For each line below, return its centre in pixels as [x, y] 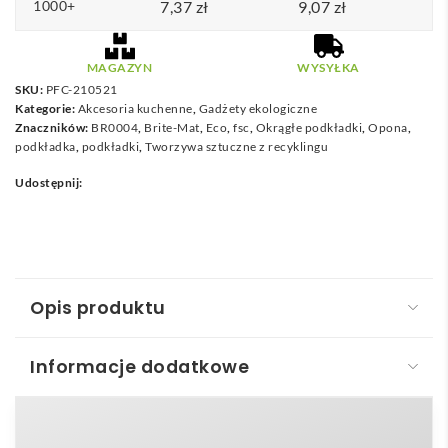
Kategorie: [46, 109]
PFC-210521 [81, 90]
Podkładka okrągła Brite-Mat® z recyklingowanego [223, 388]
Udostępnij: [49, 183]
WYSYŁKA [328, 68]
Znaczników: [53, 128]
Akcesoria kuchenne [135, 109]
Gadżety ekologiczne [257, 109]
